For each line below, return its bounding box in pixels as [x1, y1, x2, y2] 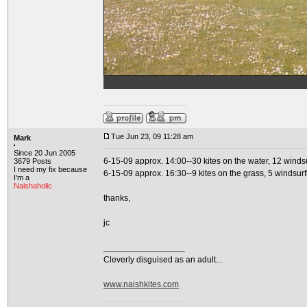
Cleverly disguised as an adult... [103, 255, 222, 265]
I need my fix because [14, 165, 87, 173]
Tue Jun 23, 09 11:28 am [111, 132, 193, 140]
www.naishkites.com [103, 280, 179, 289]
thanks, [103, 193, 130, 203]
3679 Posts [14, 157, 51, 165]
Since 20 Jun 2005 [14, 149, 75, 157]
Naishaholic [14, 182, 52, 190]
